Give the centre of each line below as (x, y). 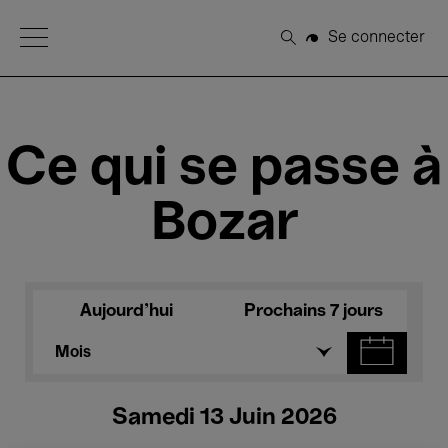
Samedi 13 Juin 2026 (224, 418)
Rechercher (331, 45)
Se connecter (377, 37)
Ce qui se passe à (224, 169)
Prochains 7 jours (313, 311)
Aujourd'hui (126, 311)
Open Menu (63, 36)
